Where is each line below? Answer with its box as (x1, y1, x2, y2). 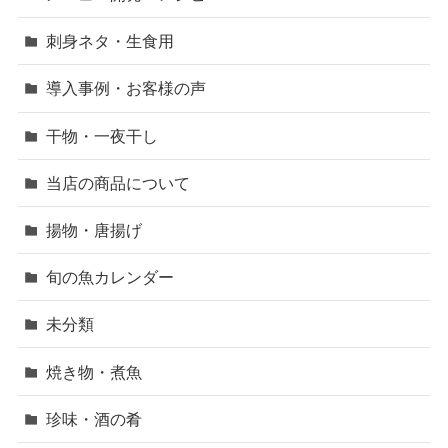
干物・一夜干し (46, 126, 159, 145)
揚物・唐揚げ (46, 220, 143, 239)
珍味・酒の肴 (46, 409, 143, 428)
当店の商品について (46, 173, 191, 192)
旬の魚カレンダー (46, 268, 175, 287)
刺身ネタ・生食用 (46, 32, 175, 51)
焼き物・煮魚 (46, 362, 143, 381)
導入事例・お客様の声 (46, 79, 207, 98)
